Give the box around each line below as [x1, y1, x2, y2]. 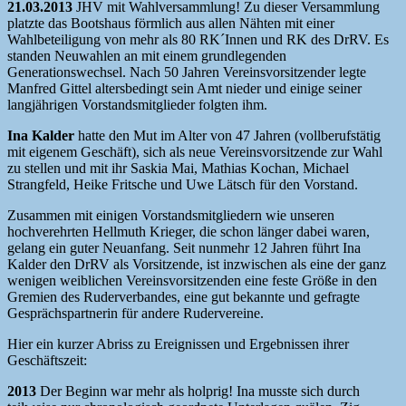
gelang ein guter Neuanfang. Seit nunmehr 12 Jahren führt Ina [7, 240, 361, 256]
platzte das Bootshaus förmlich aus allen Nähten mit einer [7, 15, 334, 32]
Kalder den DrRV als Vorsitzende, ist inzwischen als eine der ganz [7, 256, 386, 273]
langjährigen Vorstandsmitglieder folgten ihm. [7, 97, 267, 113]
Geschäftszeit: [7, 353, 87, 369]
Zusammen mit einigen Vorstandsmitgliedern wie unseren [7, 208, 334, 224]
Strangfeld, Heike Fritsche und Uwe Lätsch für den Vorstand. [7, 177, 358, 193]
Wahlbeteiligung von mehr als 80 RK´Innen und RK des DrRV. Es [7, 32, 389, 48]
